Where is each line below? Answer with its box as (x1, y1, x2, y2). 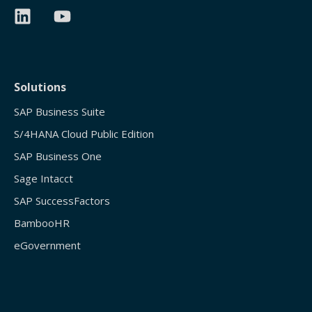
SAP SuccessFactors (14, 194, 110, 208)
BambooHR (14, 216, 70, 231)
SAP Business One (14, 149, 102, 164)
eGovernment (14, 238, 81, 253)
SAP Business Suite (14, 104, 105, 119)
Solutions (14, 79, 66, 95)
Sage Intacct (14, 171, 73, 186)
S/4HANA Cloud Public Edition (14, 127, 154, 141)
